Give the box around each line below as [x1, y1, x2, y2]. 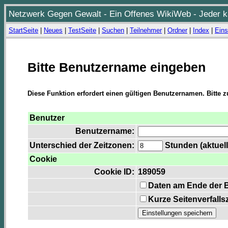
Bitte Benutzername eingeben [27, 60, 206, 74]
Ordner [167, 26, 187, 34]
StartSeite [9, 26, 38, 34]
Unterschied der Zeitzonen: [30, 141, 134, 150]
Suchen [102, 26, 124, 34]
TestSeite [68, 26, 96, 34]
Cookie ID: [94, 167, 134, 177]
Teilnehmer [130, 26, 162, 34]
